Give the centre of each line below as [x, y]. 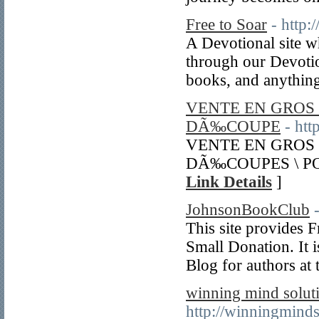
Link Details [229, 182]
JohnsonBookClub [248, 210]
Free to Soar [226, 25]
